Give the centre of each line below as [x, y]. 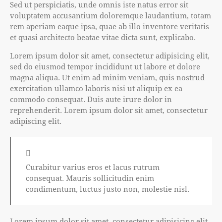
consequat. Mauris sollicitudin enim [90, 178]
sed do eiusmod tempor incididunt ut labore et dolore [105, 67]
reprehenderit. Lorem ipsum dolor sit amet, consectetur [109, 110]
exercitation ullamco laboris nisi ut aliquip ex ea [96, 88]
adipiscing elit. [36, 121]
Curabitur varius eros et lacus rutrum [93, 167]
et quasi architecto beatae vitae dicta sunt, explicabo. [103, 37]
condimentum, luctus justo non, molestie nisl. [108, 189]
